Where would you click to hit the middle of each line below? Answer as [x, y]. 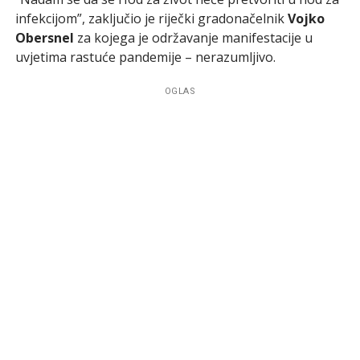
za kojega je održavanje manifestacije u [193, 37]
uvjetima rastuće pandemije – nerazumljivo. [145, 57]
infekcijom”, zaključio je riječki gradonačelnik [151, 18]
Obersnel [44, 37]
